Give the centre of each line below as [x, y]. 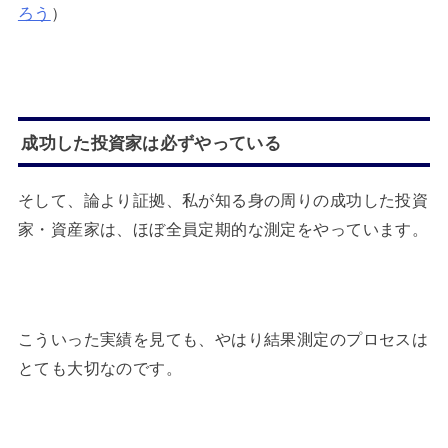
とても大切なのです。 [100, 367]
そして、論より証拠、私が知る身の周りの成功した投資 [223, 198]
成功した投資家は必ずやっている [151, 141]
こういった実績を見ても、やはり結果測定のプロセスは [223, 338]
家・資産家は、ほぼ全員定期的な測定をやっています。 [223, 227]
